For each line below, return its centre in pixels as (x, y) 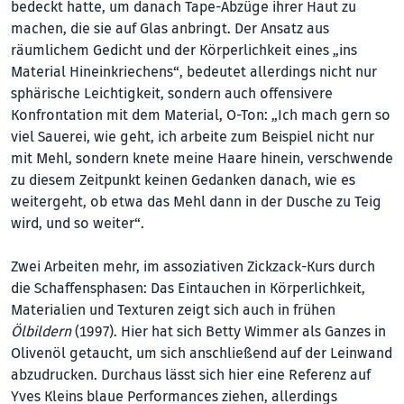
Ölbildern (41, 331)
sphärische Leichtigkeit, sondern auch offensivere (172, 93)
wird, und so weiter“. (78, 223)
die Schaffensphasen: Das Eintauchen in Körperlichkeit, (188, 288)
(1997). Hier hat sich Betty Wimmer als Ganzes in (229, 331)
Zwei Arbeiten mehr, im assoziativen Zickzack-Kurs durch (193, 266)
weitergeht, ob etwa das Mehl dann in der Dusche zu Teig (196, 202)
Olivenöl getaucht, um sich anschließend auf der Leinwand (202, 353)
